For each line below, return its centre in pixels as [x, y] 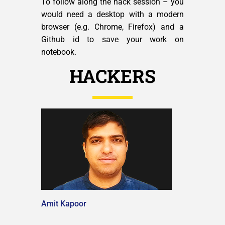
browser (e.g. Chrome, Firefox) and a [113, 27]
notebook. [59, 52]
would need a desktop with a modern [113, 14]
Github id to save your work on [113, 39]
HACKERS [112, 76]
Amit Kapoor [64, 204]
